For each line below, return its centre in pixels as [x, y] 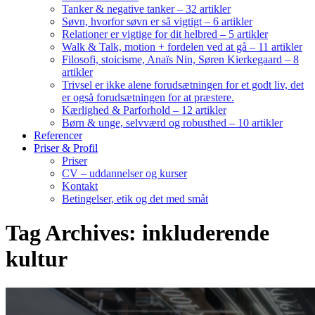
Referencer [58, 135]
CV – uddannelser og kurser [124, 173]
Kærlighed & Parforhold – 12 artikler [144, 110]
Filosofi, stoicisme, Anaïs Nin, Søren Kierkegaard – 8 [180, 59]
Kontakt [80, 186]
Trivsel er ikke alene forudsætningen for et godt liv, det [183, 85]
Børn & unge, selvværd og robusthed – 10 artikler [172, 123]
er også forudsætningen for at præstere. [148, 97]
